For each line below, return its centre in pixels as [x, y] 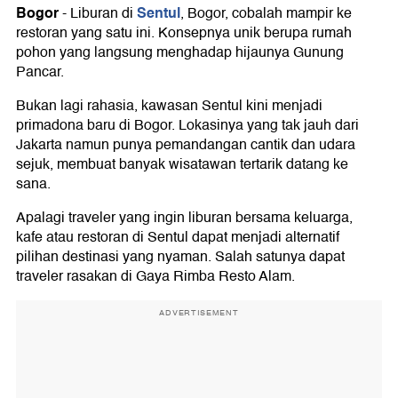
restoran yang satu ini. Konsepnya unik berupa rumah [184, 33]
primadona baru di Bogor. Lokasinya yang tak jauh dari [187, 126]
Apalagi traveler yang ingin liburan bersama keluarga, [184, 218]
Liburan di [103, 14]
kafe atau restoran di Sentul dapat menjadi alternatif [178, 238]
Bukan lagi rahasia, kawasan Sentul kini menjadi [169, 106]
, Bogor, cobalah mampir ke [266, 14]
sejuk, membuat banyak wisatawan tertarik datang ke [182, 165]
